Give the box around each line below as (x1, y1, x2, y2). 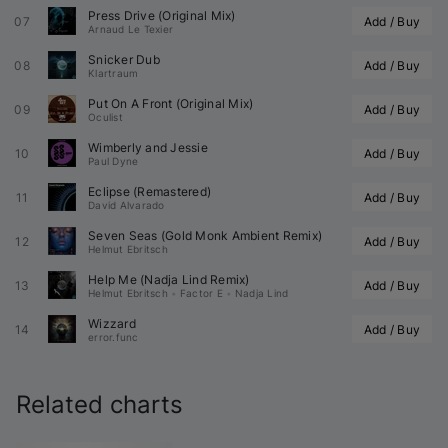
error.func (88, 330, 139, 343)
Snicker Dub (88, 51, 160, 67)
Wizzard (88, 315, 136, 331)
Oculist (88, 110, 123, 123)
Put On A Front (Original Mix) (88, 95, 254, 111)
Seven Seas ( (88, 227, 165, 243)
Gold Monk (165, 227, 229, 243)
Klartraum (88, 66, 139, 79)
